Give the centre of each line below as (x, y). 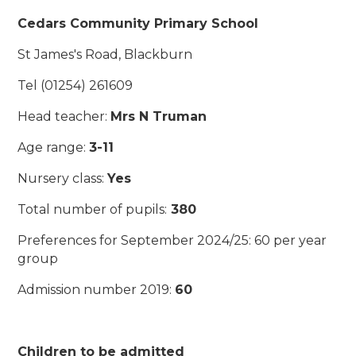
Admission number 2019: (97, 290)
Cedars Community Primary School (138, 24)
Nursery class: (63, 179)
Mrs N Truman (159, 117)
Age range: (54, 148)
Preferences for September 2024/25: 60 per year (172, 241)
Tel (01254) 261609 (75, 86)
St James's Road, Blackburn (105, 55)
